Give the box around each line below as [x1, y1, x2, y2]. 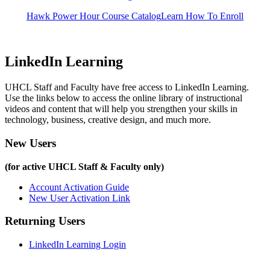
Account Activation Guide [29, 181, 129, 192]
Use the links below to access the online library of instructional [5, 93, 242, 104]
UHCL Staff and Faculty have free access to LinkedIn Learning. [5, 82, 251, 93]
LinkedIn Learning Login [29, 239, 126, 250]
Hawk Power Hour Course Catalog [27, 10, 161, 21]
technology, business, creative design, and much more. [5, 115, 211, 125]
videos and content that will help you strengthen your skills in [5, 104, 237, 115]
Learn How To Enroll [161, 10, 243, 21]
